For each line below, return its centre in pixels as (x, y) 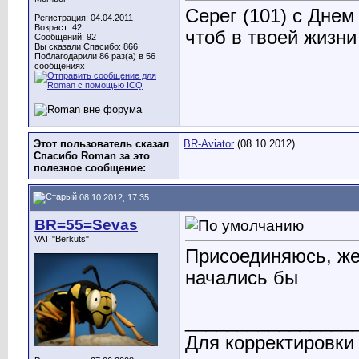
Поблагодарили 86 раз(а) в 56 (95, 56)
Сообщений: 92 (65, 37)
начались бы (244, 278)
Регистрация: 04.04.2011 (84, 18)
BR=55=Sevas (86, 225)
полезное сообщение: (90, 168)
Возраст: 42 (58, 27)
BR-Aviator (209, 144)
